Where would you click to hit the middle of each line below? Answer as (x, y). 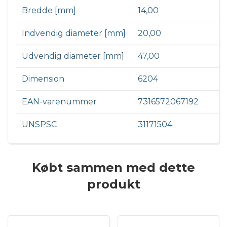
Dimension (43, 79)
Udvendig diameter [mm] (73, 56)
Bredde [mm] (49, 11)
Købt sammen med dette (113, 168)
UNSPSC (39, 125)
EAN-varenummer (59, 102)
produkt (113, 184)
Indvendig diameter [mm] (74, 33)
